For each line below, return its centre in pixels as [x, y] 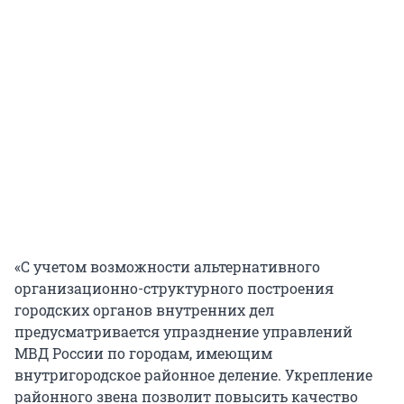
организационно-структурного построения [174, 289]
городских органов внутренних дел [144, 310]
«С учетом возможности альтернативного [167, 267]
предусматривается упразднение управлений [184, 332]
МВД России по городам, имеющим [143, 353]
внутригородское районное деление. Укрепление [193, 375]
